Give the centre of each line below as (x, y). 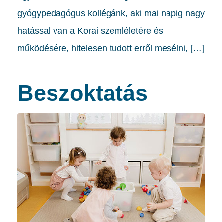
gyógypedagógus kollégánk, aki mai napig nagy (111, 13)
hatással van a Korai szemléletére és (90, 30)
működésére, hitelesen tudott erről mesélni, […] (111, 48)
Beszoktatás (83, 93)
